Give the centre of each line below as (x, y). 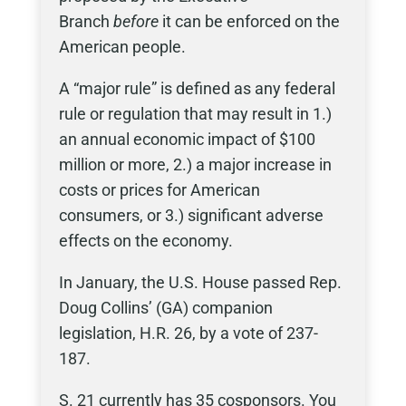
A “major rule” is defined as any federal (197, 88)
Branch (86, 21)
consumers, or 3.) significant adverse (191, 215)
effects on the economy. (147, 241)
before (135, 21)
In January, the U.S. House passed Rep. (200, 282)
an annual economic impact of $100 (187, 139)
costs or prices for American (159, 190)
